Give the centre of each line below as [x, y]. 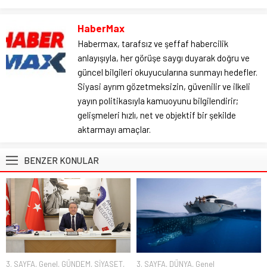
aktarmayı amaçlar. [114, 129]
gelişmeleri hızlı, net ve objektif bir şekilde [157, 115]
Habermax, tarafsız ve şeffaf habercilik [153, 43]
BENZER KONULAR [61, 160]
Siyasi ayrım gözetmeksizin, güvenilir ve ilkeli [164, 86]
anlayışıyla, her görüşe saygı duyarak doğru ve [164, 58]
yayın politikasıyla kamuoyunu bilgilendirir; [158, 100]
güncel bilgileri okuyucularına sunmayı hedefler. [167, 72]
